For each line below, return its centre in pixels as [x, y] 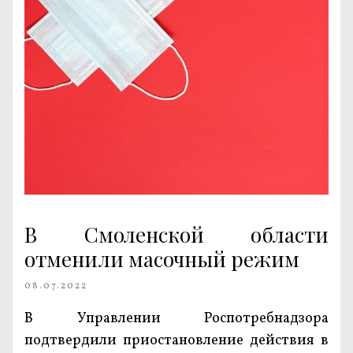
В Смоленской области [176, 234]
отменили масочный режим [162, 259]
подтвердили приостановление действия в [176, 341]
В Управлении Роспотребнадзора [176, 319]
